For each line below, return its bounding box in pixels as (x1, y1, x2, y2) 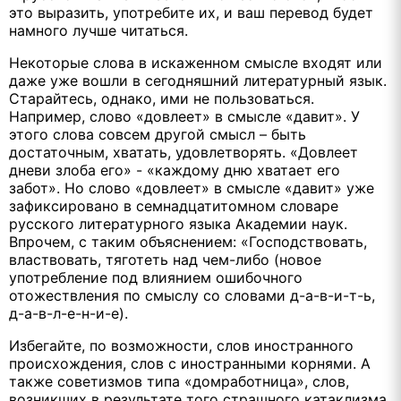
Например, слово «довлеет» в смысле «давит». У (9, 107, 360, 125)
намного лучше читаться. (9, 21, 188, 39)
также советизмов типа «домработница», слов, (9, 371, 349, 390)
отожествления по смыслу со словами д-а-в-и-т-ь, (9, 286, 375, 304)
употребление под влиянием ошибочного (9, 268, 303, 286)
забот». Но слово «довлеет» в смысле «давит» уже (9, 178, 374, 197)
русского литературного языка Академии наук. (9, 214, 347, 233)
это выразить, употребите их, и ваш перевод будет (9, 3, 373, 21)
